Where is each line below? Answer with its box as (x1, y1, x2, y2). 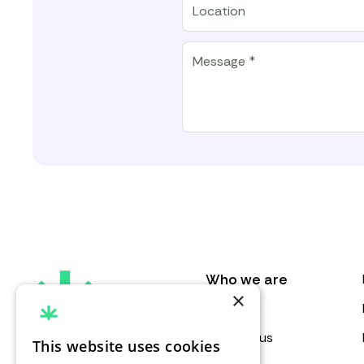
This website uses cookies (32, 336, 220, 356)
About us (205, 300, 261, 317)
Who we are (205, 270, 288, 289)
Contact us (205, 329, 273, 346)
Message (181, 40, 234, 57)
